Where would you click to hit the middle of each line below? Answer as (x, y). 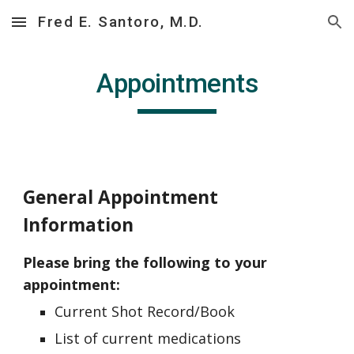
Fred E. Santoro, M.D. (121, 22)
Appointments (177, 83)
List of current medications (148, 338)
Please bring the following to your (145, 262)
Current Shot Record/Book (145, 311)
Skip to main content (69, 29)
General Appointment (121, 197)
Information (79, 225)
